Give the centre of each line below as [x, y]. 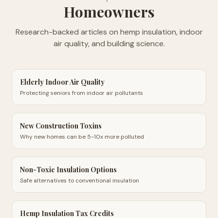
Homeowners [109, 12]
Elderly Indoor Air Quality [62, 82]
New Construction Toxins [61, 126]
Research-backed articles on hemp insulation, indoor [109, 32]
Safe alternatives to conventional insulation [80, 181]
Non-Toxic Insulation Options [68, 170]
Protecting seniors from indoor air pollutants [82, 93]
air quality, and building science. [109, 44]
